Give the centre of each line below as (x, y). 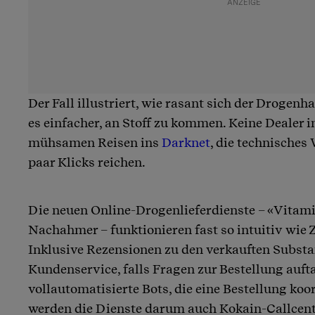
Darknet (186, 142)
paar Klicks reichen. (87, 162)
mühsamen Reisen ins (95, 142)
